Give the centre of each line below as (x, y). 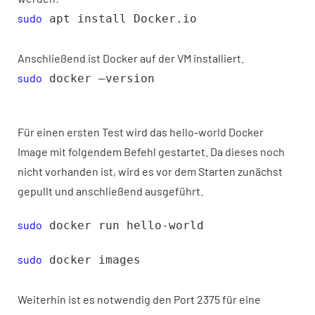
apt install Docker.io (120, 19)
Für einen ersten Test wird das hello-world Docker (141, 132)
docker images (91, 260)
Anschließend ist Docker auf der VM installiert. (131, 58)
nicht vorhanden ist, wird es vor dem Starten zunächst (150, 171)
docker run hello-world (123, 225)
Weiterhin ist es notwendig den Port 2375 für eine (139, 299)
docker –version (98, 78)
